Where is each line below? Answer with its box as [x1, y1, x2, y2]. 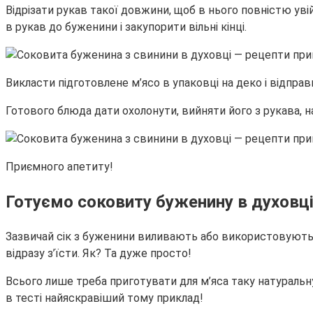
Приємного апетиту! [6, 160, 113, 174]
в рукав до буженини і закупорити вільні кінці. [6, 20, 247, 34]
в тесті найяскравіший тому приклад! [6, 291, 203, 305]
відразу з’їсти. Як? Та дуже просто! [6, 247, 191, 260]
